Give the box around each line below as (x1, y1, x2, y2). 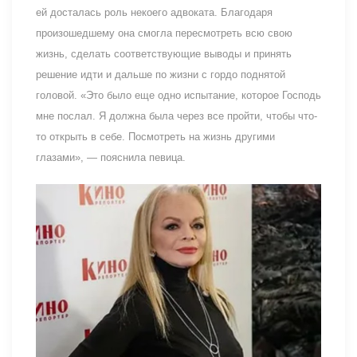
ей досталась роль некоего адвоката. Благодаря (36, 6, 273, 18)
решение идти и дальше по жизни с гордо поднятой (36, 68, 285, 80)
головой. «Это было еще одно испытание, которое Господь (36, 88, 321, 101)
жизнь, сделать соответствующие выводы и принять (36, 47, 292, 60)
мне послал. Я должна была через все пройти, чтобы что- (36, 109, 317, 122)
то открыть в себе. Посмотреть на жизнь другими (36, 130, 275, 143)
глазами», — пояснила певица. (36, 151, 186, 163)
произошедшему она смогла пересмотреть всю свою (36, 26, 292, 39)
